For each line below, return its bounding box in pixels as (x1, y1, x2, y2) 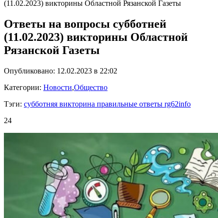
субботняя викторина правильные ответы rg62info (24, 100, 191, 108)
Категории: (4, 83, 43, 91)
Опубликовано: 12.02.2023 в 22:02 (4, 67, 117, 75)
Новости (43, 83, 72, 91)
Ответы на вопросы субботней (4, 18, 166, 31)
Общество (74, 83, 108, 91)
